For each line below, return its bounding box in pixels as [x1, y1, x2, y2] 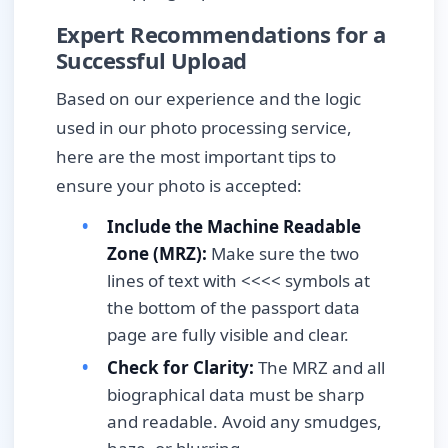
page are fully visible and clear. [107, 322, 349, 346]
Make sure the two [207, 241, 359, 265]
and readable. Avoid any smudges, [107, 409, 382, 433]
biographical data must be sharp [107, 382, 364, 406]
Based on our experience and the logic [56, 86, 361, 110]
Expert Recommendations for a [56, 18, 386, 49]
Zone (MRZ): [107, 241, 207, 265]
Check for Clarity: [107, 355, 254, 379]
